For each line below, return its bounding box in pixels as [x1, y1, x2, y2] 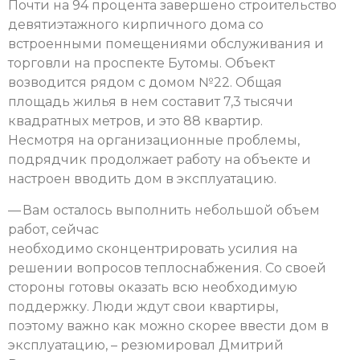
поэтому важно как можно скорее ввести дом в [8, 317, 329, 333]
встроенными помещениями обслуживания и [8, 36, 324, 52]
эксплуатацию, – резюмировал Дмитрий [8, 337, 284, 353]
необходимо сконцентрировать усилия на [8, 240, 297, 256]
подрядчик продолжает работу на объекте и [8, 152, 311, 168]
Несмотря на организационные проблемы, [8, 133, 300, 149]
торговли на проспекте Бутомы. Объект [8, 55, 275, 72]
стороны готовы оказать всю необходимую [8, 279, 297, 295]
